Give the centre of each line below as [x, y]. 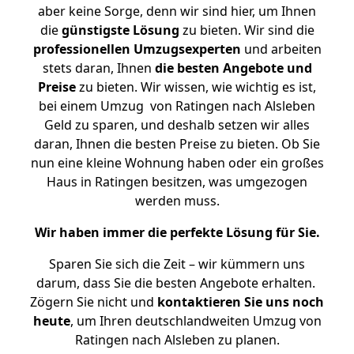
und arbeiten [281, 49]
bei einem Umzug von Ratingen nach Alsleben [177, 106]
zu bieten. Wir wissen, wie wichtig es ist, [196, 87]
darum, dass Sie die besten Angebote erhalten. [177, 283]
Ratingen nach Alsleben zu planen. [177, 340]
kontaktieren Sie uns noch [241, 302]
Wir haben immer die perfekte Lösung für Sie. [177, 232]
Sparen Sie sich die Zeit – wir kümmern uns [177, 264]
